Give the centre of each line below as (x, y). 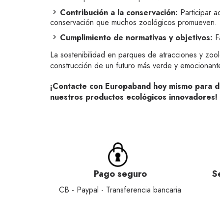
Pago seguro (120, 174)
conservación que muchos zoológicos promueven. (134, 22)
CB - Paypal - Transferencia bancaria (120, 190)
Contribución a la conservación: (119, 13)
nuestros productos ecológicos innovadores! (134, 97)
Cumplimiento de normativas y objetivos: (136, 38)
